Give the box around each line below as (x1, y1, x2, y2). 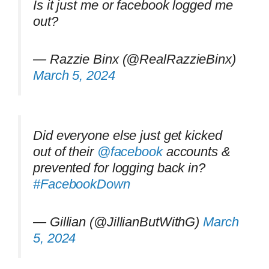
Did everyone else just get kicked (33, 127, 222, 143)
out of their (33, 144, 97, 159)
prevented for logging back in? (33, 160, 205, 175)
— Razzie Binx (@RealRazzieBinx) (33, 52, 236, 67)
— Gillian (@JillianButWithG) (33, 214, 204, 230)
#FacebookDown (33, 176, 130, 192)
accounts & (162, 144, 231, 159)
